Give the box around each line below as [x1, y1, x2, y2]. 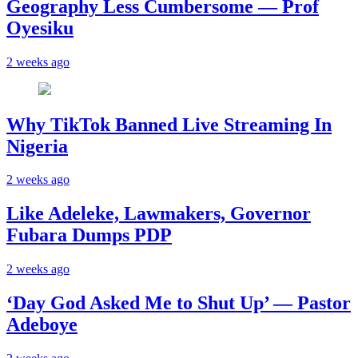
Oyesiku [6, 17, 74, 38]
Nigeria [6, 135, 68, 157]
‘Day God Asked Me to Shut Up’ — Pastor [6, 292, 351, 314]
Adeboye [6, 314, 78, 336]
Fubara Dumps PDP [6, 225, 172, 246]
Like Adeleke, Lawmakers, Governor [6, 203, 311, 225]
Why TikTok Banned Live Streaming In [6, 113, 332, 135]
